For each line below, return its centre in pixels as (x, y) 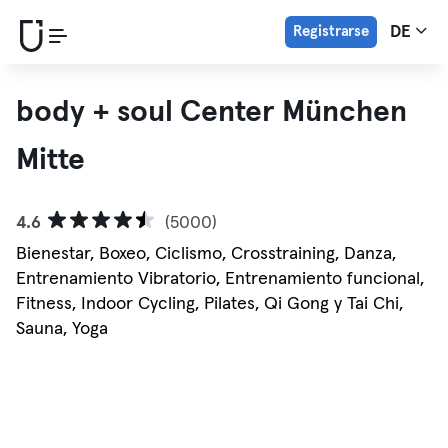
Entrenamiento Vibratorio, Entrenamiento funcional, (220, 279)
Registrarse (330, 31)
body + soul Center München (211, 112)
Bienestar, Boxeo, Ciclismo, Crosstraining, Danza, (206, 254)
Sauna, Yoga (62, 329)
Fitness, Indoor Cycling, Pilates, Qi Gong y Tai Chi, (209, 304)
